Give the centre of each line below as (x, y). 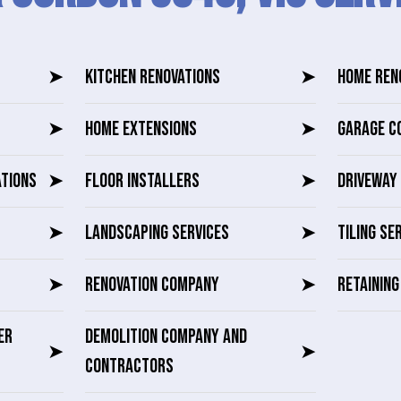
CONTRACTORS (130, 367)
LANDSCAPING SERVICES (158, 233)
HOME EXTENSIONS (141, 129)
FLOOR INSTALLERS (143, 181)
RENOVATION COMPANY (153, 285)
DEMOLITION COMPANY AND (166, 337)
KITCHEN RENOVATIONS (153, 77)
